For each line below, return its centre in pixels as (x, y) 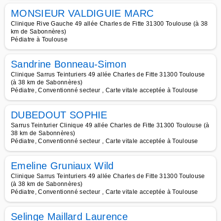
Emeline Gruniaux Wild (62, 166)
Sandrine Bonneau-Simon (69, 64)
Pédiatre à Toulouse (39, 39)
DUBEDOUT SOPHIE (59, 115)
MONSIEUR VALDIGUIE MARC (82, 13)
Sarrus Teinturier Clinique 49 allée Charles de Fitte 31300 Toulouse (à (110, 125)
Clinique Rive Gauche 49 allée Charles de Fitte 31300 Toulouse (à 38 (110, 24)
